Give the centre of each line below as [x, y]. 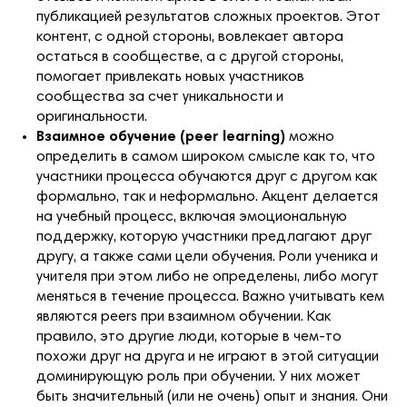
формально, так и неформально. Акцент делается [207, 198]
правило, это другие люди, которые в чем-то [189, 338]
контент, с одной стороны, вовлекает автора [190, 38]
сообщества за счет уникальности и [160, 98]
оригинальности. [92, 118]
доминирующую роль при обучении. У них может [199, 377]
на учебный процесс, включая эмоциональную [192, 218]
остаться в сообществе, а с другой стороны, [190, 58]
